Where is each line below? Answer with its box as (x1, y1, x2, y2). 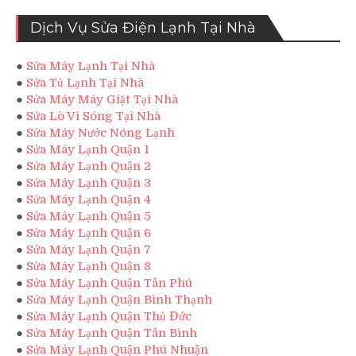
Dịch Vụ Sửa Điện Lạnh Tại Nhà (30, 19, 256, 37)
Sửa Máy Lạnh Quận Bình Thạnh (26, 292, 212, 308)
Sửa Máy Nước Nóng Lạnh (26, 126, 175, 141)
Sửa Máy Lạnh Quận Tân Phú (26, 276, 192, 291)
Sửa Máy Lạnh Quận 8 (26, 259, 151, 274)
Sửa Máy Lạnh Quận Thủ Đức (26, 309, 192, 324)
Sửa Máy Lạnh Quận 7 (26, 242, 151, 257)
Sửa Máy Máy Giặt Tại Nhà (26, 92, 178, 107)
